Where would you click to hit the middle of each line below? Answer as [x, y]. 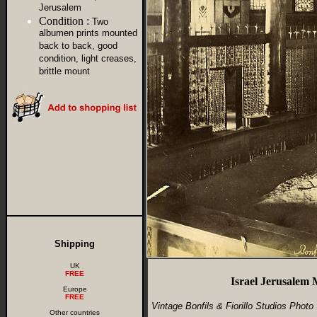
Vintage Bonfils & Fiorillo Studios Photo [232, 306]
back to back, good [78, 46]
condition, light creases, [88, 59]
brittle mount [64, 72]
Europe [75, 289]
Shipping [75, 244]
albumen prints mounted [88, 34]
